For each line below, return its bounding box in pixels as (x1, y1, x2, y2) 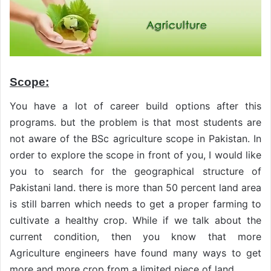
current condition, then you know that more (10, 230, 261, 243)
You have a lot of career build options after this (10, 99, 261, 112)
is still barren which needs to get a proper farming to (10, 197, 261, 210)
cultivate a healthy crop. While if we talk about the (10, 214, 261, 226)
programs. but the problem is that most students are (10, 116, 261, 128)
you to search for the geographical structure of (10, 165, 261, 177)
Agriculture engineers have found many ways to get (10, 246, 261, 259)
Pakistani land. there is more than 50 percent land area (10, 181, 261, 194)
